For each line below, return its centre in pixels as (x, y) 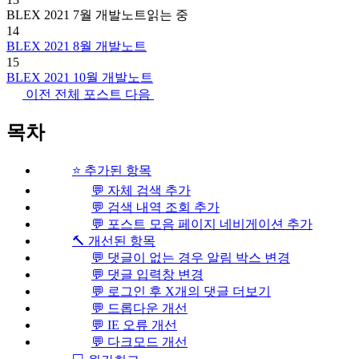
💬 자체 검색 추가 (141, 190)
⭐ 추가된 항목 (112, 170)
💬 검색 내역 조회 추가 (155, 207)
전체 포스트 (90, 94)
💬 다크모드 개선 (139, 341)
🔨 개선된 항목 (114, 240)
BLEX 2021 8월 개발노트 (77, 46)
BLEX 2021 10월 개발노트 (80, 77)
